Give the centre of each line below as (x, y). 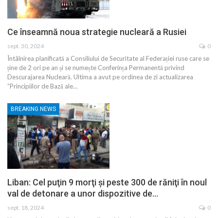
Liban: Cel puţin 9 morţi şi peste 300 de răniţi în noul (107, 182)
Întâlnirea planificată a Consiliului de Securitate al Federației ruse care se (108, 59)
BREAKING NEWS (33, 109)
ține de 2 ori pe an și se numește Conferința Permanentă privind (96, 68)
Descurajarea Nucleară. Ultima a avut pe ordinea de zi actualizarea (100, 77)
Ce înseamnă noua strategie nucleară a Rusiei (97, 32)
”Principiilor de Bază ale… (42, 86)
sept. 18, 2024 (26, 207)
